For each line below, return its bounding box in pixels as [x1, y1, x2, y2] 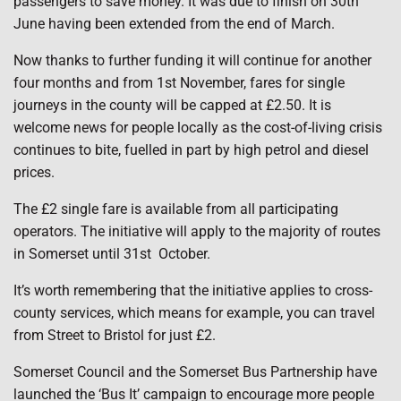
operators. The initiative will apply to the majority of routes [13, 223, 380, 240]
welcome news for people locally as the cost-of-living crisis [13, 119, 382, 136]
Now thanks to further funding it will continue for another [13, 52, 371, 69]
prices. [13, 164, 55, 181]
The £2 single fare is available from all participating [13, 200, 338, 218]
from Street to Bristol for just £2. [13, 327, 216, 344]
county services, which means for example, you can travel [13, 304, 375, 321]
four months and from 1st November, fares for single [13, 74, 345, 91]
